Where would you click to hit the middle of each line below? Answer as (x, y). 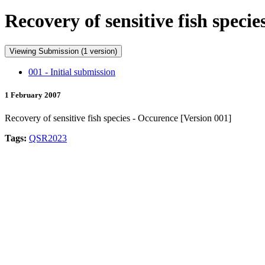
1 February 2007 (33, 95)
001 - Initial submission (72, 72)
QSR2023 (48, 138)
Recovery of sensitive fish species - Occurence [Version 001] (118, 118)
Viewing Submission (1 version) (104, 51)
